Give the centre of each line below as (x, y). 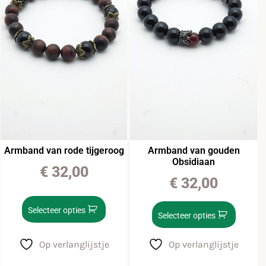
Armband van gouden (194, 150)
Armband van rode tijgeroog (64, 150)
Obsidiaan (194, 161)
